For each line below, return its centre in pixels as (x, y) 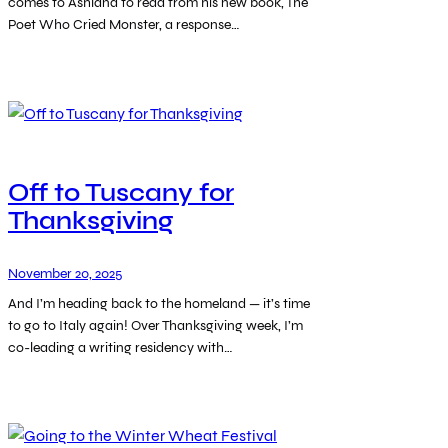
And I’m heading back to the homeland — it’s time (159, 303)
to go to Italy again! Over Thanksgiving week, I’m (155, 325)
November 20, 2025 (65, 273)
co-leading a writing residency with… (120, 347)
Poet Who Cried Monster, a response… (124, 25)
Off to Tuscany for (121, 192)
